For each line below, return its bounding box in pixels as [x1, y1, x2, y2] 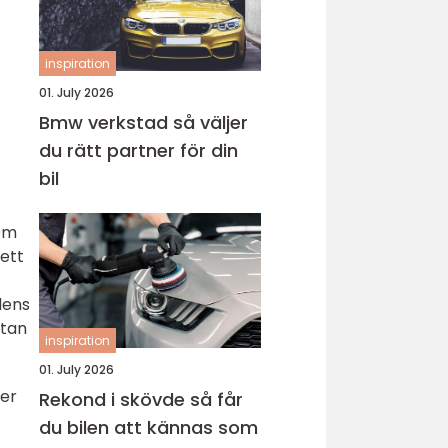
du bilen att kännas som [39, 415, 258, 440]
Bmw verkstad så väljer [39, 110, 173, 135]
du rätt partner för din [39, 138, 238, 163]
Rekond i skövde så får [39, 387, 190, 412]
